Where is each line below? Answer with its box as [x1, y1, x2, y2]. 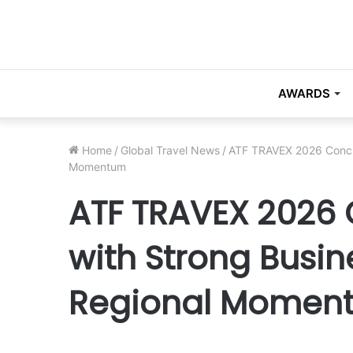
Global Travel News [121, 143, 220, 157]
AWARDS [277, 86, 330, 101]
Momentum [69, 160, 126, 173]
